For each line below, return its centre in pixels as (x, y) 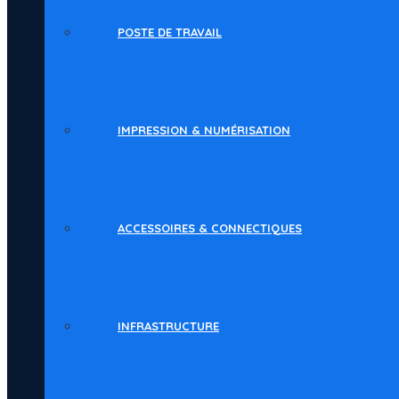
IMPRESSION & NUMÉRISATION (204, 130)
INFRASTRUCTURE (168, 326)
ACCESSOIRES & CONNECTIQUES (210, 228)
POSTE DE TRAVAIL (170, 32)
